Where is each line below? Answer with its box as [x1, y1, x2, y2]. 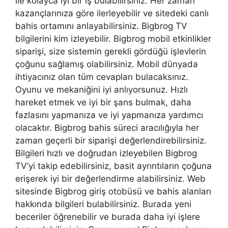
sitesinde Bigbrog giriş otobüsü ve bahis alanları [15, 186, 211, 197]
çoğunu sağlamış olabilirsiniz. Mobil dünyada [15, 59, 198, 70]
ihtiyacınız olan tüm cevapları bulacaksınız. [15, 72, 188, 82]
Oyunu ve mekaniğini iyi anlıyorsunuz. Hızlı [15, 84, 188, 95]
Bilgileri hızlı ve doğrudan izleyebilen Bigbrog [15, 148, 197, 159]
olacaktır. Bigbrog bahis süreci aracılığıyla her [15, 123, 199, 133]
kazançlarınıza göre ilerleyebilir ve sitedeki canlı [15, 8, 209, 19]
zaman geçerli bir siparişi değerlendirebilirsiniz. [15, 135, 207, 146]
